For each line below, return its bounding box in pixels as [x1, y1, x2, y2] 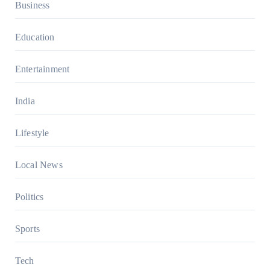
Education [14, 32, 55, 43]
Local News [14, 160, 63, 171]
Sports [14, 224, 40, 234]
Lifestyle [14, 128, 49, 139]
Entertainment [14, 64, 70, 75]
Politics [14, 192, 44, 202]
